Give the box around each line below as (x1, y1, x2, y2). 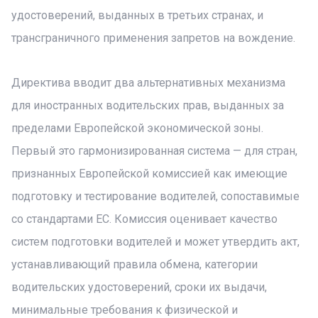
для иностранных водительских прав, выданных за (11, 99, 284, 112)
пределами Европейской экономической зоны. (11, 121, 263, 135)
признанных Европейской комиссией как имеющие (11, 167, 287, 180)
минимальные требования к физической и (11, 303, 238, 317)
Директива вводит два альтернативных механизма (11, 76, 285, 89)
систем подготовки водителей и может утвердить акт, (11, 235, 300, 248)
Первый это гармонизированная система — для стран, (11, 144, 297, 158)
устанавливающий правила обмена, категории (11, 258, 258, 271)
